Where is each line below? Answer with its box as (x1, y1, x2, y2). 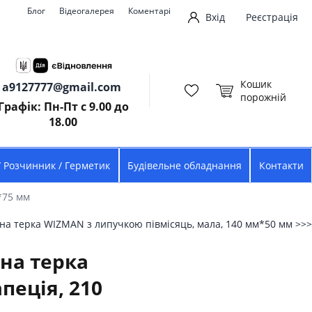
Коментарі (127, 5, 171, 17)
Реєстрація (246, 10, 298, 24)
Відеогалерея (58, 5, 114, 17)
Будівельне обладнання (127, 159, 242, 172)
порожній (240, 90, 287, 104)
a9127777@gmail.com (2, 79, 122, 95)
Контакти (258, 159, 304, 172)
